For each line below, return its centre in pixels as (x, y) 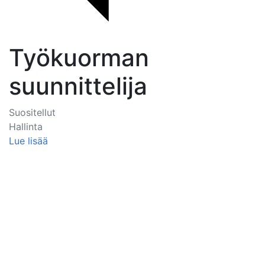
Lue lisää (28, 141)
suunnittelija (78, 86)
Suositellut (32, 112)
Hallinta (26, 127)
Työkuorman (79, 58)
